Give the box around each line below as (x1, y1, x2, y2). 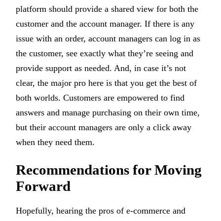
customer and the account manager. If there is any (16, 19, 194, 29)
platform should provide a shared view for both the (16, 4, 198, 14)
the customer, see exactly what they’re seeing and (16, 48, 193, 59)
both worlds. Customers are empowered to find (16, 93, 184, 103)
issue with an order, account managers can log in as (16, 34, 200, 44)
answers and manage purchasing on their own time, (16, 108, 200, 118)
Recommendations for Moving (16, 161, 202, 178)
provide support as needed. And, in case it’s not (16, 63, 186, 74)
